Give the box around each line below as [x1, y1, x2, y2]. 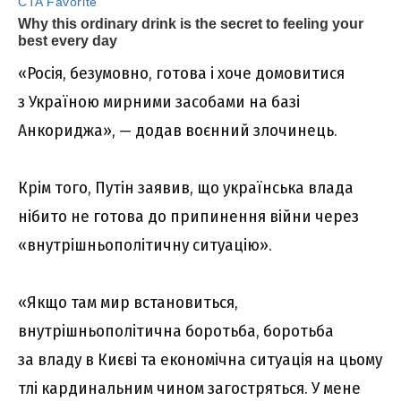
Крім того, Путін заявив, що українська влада [18, 177, 354, 199]
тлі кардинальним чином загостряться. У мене [18, 378, 361, 399]
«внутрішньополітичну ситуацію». [18, 235, 272, 256]
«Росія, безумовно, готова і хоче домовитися [18, 62, 345, 83]
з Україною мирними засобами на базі [18, 90, 300, 112]
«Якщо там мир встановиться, [18, 292, 238, 313]
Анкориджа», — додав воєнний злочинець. [18, 119, 337, 141]
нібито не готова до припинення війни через [18, 206, 359, 227]
